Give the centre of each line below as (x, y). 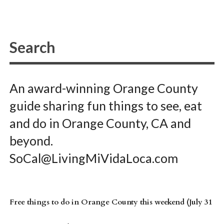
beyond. (31, 140)
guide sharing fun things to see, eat (105, 105)
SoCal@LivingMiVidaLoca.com (93, 158)
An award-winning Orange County (103, 88)
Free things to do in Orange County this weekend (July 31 (111, 202)
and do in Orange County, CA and (100, 123)
